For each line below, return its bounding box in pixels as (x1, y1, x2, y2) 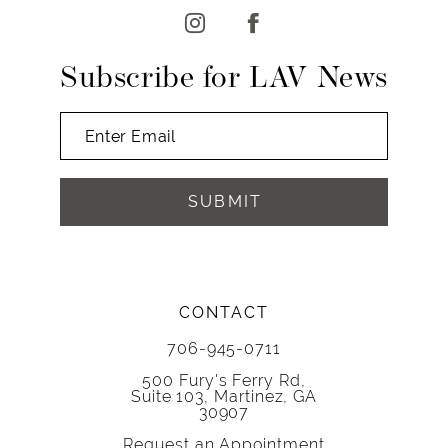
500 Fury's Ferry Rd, (142, 371, 306, 390)
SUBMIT (188, 193, 262, 211)
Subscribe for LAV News (60, 65, 388, 95)
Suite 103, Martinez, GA (130, 387, 318, 406)
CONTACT (179, 304, 269, 322)
